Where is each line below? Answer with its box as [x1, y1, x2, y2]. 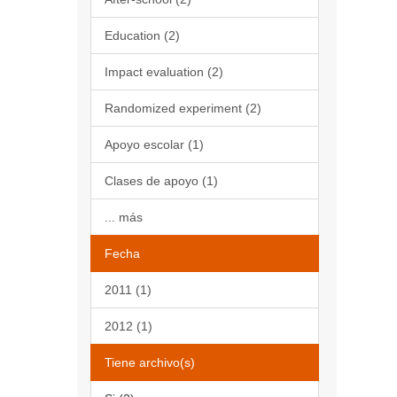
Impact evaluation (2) [105, 65, 223, 79]
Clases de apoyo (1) [105, 174, 218, 188]
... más [105, 210, 143, 224]
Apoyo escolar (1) [105, 137, 204, 152]
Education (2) [105, 28, 180, 43]
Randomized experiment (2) [105, 101, 261, 115]
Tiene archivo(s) [105, 355, 195, 370]
